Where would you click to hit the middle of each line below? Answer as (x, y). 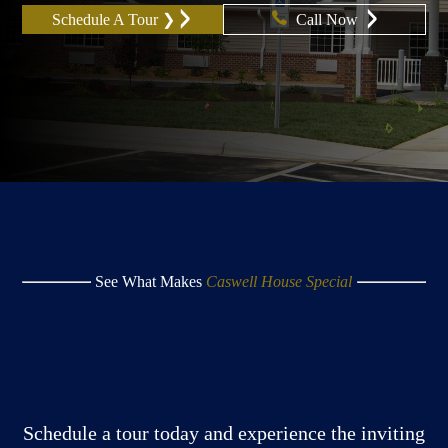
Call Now (329, 19)
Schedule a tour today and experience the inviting (224, 433)
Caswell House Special (279, 281)
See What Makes (151, 281)
